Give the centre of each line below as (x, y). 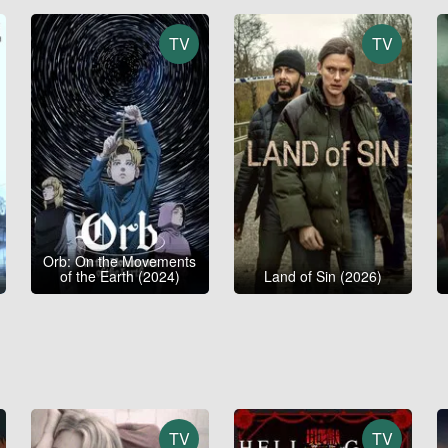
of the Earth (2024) (119, 276)
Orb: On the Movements (120, 261)
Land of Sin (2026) (323, 276)
